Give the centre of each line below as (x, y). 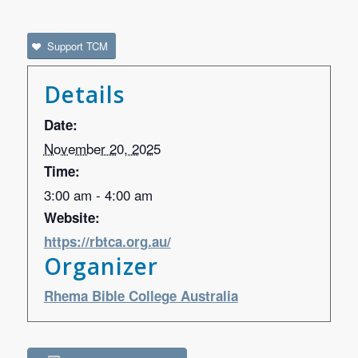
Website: (72, 217)
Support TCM (77, 46)
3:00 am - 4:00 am (98, 195)
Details (84, 94)
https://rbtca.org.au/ (107, 241)
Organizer (101, 266)
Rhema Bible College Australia (141, 296)
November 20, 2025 (102, 148)
